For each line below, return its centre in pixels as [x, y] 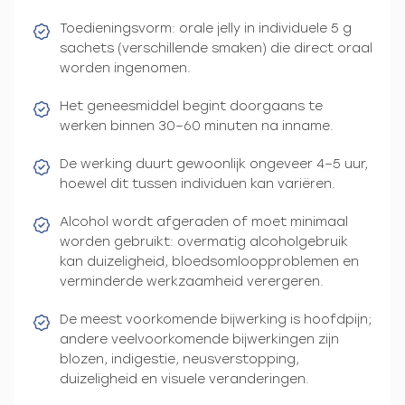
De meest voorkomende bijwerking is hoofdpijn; [216, 319]
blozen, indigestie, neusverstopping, [179, 359]
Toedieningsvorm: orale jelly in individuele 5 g [206, 28]
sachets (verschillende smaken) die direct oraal [216, 48]
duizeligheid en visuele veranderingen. [184, 379]
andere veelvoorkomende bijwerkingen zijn [199, 339]
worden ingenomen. [125, 68]
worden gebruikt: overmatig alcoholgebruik [204, 241]
